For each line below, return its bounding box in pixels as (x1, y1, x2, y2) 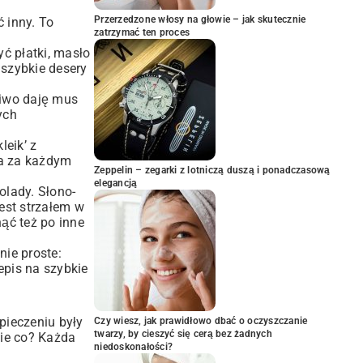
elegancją (94, 177, 138, 189)
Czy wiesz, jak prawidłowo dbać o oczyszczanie (94, 315, 308, 327)
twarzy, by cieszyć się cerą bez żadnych (94, 328, 272, 340)
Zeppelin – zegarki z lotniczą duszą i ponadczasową (94, 164, 331, 176)
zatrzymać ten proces (94, 27, 190, 38)
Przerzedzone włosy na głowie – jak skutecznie (94, 14, 306, 25)
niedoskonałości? (94, 341, 173, 352)
